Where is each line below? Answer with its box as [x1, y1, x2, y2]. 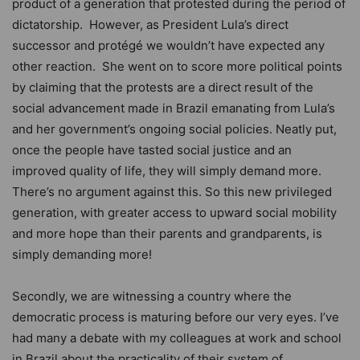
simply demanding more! [12, 247, 152, 263]
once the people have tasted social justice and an [12, 142, 292, 158]
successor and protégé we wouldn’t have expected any [12, 38, 325, 54]
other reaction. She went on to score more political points [12, 59, 342, 75]
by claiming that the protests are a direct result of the [12, 80, 313, 96]
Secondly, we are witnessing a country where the [12, 288, 292, 305]
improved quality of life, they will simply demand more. [12, 163, 321, 179]
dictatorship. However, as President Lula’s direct [12, 17, 288, 33]
